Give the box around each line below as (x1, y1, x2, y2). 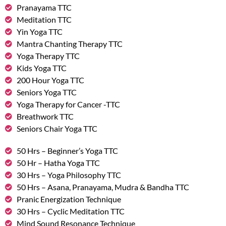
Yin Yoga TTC (16, 27, 63, 37)
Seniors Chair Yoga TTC (16, 124, 97, 134)
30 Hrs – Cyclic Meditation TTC (16, 206, 125, 216)
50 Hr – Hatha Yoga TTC (16, 158, 100, 168)
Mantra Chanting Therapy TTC (16, 39, 123, 49)
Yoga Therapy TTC (16, 51, 80, 61)
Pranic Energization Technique (16, 194, 121, 204)
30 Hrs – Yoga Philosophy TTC (16, 170, 121, 180)
